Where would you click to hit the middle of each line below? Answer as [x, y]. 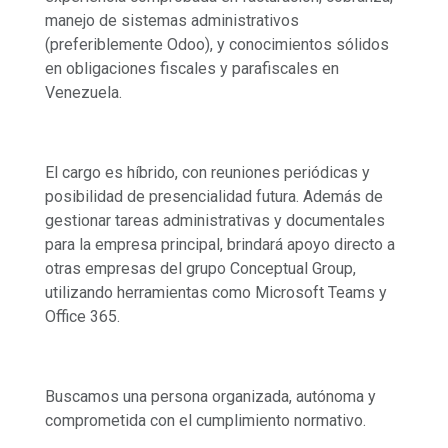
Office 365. [84, 316]
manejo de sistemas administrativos [172, 20]
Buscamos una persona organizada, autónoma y [210, 396]
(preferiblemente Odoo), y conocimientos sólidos [217, 44]
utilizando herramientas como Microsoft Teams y [216, 292]
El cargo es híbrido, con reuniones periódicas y [207, 172]
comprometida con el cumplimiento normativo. [205, 420]
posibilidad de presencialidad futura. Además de [214, 196]
